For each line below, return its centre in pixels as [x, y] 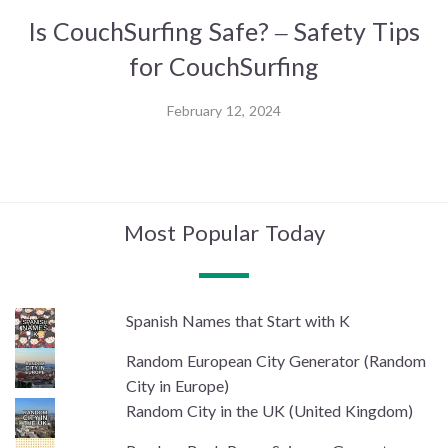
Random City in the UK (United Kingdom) [270, 410]
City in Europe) [178, 385]
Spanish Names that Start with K [238, 320]
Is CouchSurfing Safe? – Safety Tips [224, 31]
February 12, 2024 [224, 110]
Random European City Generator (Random [276, 360]
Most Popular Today [224, 232]
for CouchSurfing [224, 66]
